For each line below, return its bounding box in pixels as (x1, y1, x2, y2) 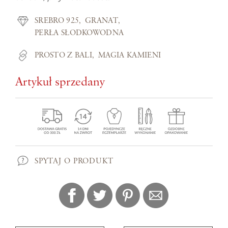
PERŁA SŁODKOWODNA (35, 29, 124, 38)
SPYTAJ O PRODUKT (34, 157, 113, 165)
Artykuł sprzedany (15, 76, 105, 89)
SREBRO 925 (35, 17, 79, 25)
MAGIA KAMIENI (98, 51, 161, 60)
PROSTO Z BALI (35, 51, 93, 60)
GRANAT (85, 17, 119, 25)
